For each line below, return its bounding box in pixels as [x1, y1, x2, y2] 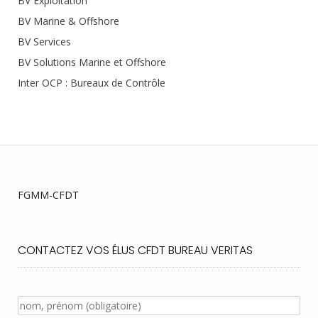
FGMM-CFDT [18, 187, 79, 202]
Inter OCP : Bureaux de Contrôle [18, 75, 165, 89]
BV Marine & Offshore [18, 13, 119, 28]
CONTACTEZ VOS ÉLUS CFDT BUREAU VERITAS [18, 241, 253, 258]
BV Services [18, 34, 71, 48]
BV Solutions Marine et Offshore [18, 55, 166, 69]
